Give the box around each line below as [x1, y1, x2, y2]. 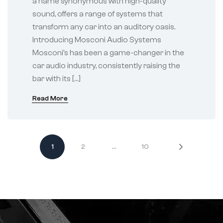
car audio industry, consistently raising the [32, 61, 180, 71]
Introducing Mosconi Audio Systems [32, 35, 161, 45]
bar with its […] [32, 74, 81, 84]
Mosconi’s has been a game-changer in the [32, 48, 184, 58]
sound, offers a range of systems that [32, 9, 163, 19]
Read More [32, 95, 68, 103]
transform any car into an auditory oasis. [32, 22, 175, 32]
